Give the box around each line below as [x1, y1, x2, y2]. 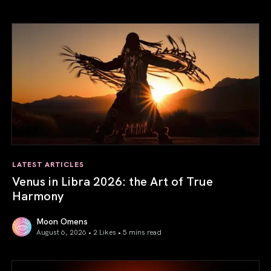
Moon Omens [36, 214, 88, 227]
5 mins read [123, 226, 162, 237]
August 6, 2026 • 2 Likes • [36, 226, 123, 237]
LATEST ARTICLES [12, 158, 84, 169]
